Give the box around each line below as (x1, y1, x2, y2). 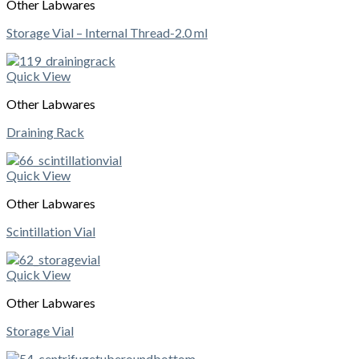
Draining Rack (6, 124, 84, 140)
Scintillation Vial (6, 224, 95, 240)
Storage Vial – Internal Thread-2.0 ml (6, 25, 208, 41)
